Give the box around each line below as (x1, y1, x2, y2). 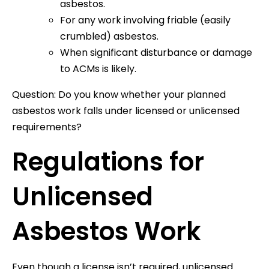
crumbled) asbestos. (60, 29, 159, 43)
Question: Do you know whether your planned (12, 87, 226, 101)
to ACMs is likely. (60, 61, 136, 76)
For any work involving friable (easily (60, 13, 231, 27)
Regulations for (12, 144, 204, 180)
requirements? (12, 119, 82, 134)
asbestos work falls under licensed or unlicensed (12, 103, 240, 118)
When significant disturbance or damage (60, 45, 252, 59)
